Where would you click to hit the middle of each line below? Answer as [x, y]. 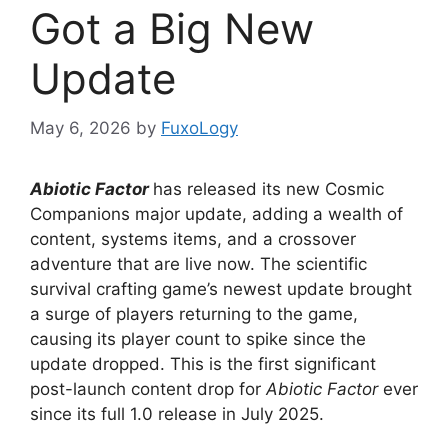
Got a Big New [172, 29]
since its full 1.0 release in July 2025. [177, 413]
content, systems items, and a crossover [193, 238]
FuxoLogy [199, 127]
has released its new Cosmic [268, 188]
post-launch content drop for [148, 388]
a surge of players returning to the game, [194, 313]
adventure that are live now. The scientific [198, 263]
